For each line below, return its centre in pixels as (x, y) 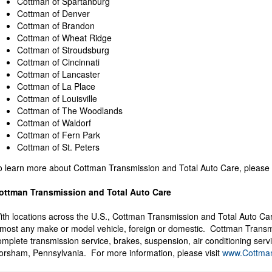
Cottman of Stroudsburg (63, 49)
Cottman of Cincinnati (59, 62)
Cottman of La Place (56, 86)
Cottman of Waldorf (54, 122)
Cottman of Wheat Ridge (65, 37)
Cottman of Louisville (57, 98)
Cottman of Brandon (56, 25)
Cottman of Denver (54, 13)
